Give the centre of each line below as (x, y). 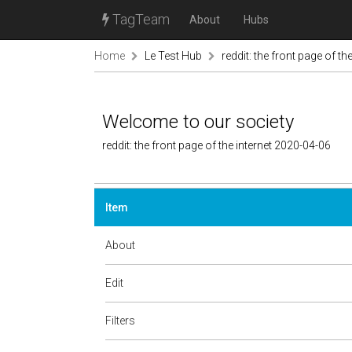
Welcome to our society (198, 122)
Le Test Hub (173, 56)
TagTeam (139, 19)
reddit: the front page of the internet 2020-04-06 (216, 145)
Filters (120, 321)
